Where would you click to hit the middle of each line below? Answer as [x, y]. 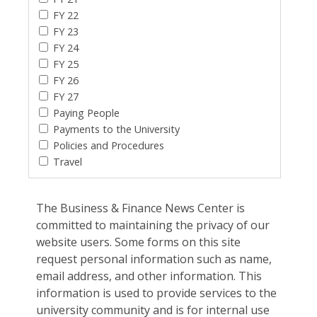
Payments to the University [116, 129]
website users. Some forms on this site [139, 242]
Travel [68, 161]
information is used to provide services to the [157, 293]
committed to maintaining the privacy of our [153, 225]
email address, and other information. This [149, 276]
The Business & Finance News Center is [141, 208]
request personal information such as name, [154, 259]
